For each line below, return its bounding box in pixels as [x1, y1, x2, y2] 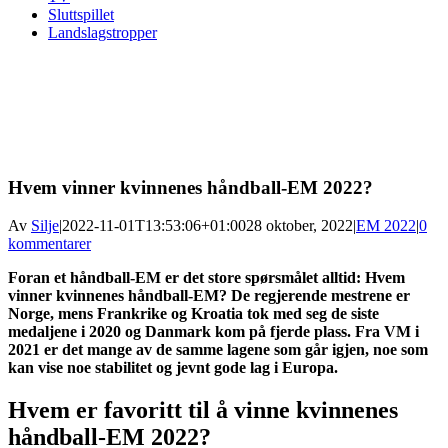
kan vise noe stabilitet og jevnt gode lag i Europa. [8, 359, 338, 377]
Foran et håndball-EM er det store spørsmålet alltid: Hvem [8, 269, 405, 287]
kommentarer [8, 235, 91, 253]
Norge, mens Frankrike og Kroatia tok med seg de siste [8, 305, 379, 323]
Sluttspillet [48, 6, 114, 23]
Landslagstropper [48, 24, 157, 41]
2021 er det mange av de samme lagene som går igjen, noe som [8, 341, 428, 359]
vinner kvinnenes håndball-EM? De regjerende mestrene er [8, 287, 410, 305]
